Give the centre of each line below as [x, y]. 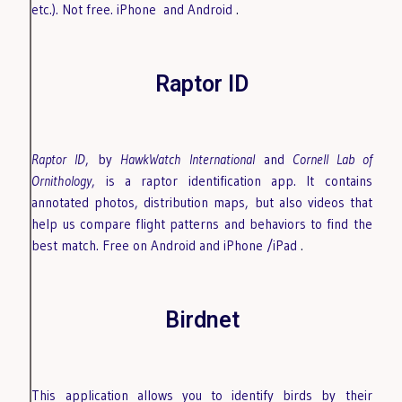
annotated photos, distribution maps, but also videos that [202, 202]
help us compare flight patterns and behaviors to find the [202, 223]
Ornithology [62, 180]
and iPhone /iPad [250, 245]
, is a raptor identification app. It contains [232, 180]
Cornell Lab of [332, 159]
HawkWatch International [188, 159]
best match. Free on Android [116, 245]
